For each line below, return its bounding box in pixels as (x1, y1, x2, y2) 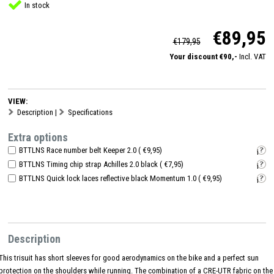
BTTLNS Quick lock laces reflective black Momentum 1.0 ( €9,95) (19, 173, 222, 183)
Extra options (8, 130, 68, 144)
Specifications (68, 107, 113, 117)
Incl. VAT (239, 51, 266, 61)
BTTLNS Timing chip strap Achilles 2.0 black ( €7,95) (19, 159, 183, 169)
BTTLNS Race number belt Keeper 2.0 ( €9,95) (19, 145, 162, 155)
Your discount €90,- (169, 51, 239, 61)
